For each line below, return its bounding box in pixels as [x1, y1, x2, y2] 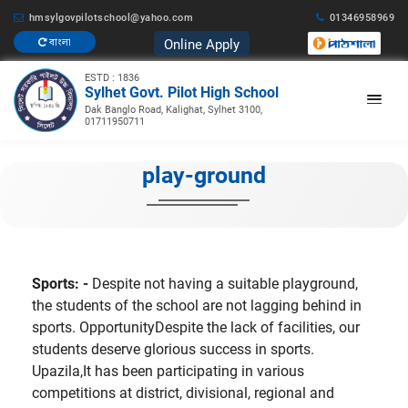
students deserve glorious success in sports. [32, 340, 314, 358]
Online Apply [164, 36, 240, 53]
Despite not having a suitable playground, [88, 274, 358, 292]
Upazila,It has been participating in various [32, 362, 304, 380]
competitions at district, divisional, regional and [32, 383, 334, 402]
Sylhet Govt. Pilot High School [85, 84, 279, 102]
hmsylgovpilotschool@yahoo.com [28, 12, 193, 24]
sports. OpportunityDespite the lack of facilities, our [32, 318, 360, 336]
